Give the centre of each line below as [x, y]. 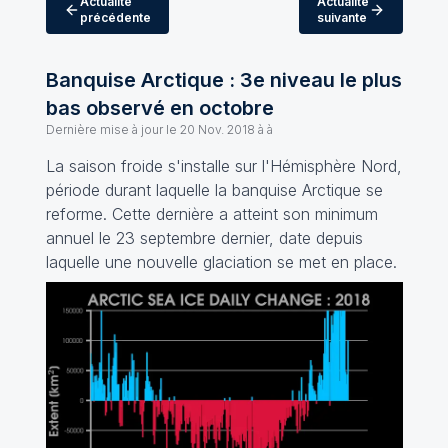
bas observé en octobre [159, 108]
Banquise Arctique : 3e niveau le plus [223, 80]
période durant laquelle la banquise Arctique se [214, 190]
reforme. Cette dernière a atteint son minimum [211, 214]
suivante [341, 17]
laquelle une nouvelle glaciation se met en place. [221, 262]
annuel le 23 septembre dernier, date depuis [204, 238]
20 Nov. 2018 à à [226, 129]
